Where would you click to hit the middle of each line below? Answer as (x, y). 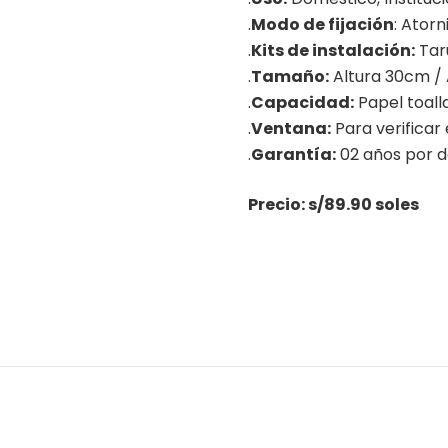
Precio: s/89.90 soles (333, 205)
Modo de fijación (322, 25)
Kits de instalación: (333, 51)
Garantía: (293, 155)
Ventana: (291, 129)
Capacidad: (302, 103)
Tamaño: (290, 77)
